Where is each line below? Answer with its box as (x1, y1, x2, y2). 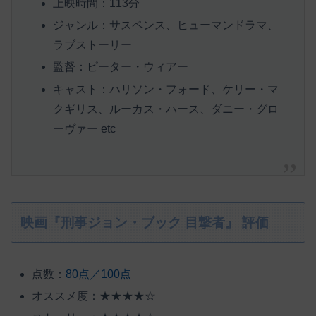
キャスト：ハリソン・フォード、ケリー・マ (52, 83, 279, 95)
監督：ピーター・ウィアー (52, 61, 188, 73)
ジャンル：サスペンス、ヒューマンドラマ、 (52, 19, 279, 32)
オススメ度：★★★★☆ (32, 290, 157, 303)
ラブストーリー (52, 39, 132, 51)
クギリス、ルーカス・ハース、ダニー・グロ (52, 102, 279, 115)
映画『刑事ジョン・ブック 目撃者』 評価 (20, 214, 269, 230)
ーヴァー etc (52, 122, 116, 135)
